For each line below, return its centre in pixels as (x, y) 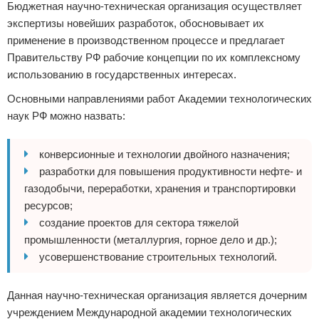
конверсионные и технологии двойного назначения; (164, 154)
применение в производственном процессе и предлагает (146, 40)
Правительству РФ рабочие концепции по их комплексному (154, 57)
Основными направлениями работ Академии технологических (159, 99)
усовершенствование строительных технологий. (158, 257)
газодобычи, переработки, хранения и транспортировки (160, 188)
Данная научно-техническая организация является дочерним (157, 295)
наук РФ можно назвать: (66, 116)
